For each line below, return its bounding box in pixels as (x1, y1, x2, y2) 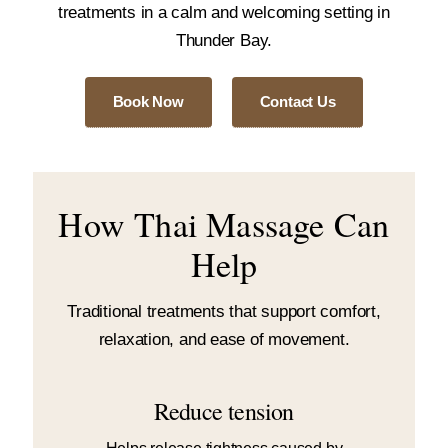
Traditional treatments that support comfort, (67, 301, 381, 321)
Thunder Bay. (175, 30, 273, 50)
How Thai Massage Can (58, 200, 390, 247)
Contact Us (259, 93, 336, 110)
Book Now (112, 93, 184, 110)
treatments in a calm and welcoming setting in (57, 2, 391, 22)
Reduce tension (154, 394, 294, 427)
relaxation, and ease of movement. (98, 329, 350, 349)
